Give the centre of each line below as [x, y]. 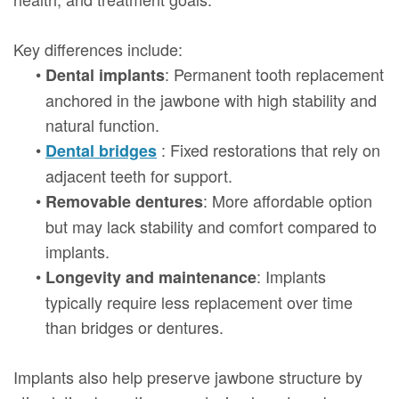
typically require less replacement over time [199, 301]
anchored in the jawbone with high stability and [211, 99]
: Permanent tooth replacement [274, 73]
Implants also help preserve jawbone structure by [188, 376]
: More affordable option [288, 200]
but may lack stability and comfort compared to [211, 226]
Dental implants [105, 74]
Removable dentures [124, 201]
